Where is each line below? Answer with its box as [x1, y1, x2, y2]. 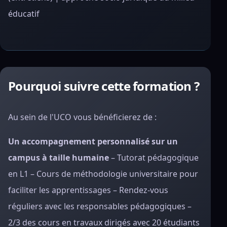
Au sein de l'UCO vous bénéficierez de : [8, 111, 157, 123]
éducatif [8, 8, 40, 19]
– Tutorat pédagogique [109, 152, 199, 163]
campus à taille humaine [8, 152, 109, 163]
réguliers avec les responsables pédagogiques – [8, 201, 192, 212]
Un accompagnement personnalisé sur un [8, 136, 178, 147]
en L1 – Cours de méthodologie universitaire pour [8, 168, 198, 179]
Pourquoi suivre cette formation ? [8, 78, 200, 94]
